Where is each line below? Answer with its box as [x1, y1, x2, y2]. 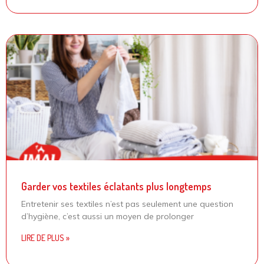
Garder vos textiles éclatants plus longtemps [21, 179, 212, 193]
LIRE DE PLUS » [21, 232, 70, 243]
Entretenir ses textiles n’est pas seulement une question [21, 198, 233, 209]
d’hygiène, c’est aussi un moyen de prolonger [21, 210, 194, 222]
